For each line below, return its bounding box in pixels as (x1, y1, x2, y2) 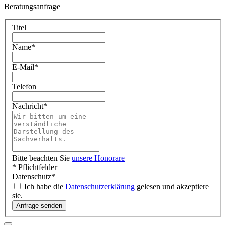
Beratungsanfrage (4, 2, 60, 11)
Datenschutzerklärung (65, 182, 135, 191)
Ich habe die (24, 182, 65, 191)
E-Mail (12, 62, 34, 71)
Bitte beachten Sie (12, 153, 72, 162)
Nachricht (12, 101, 43, 110)
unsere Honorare (72, 153, 125, 162)
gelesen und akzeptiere (135, 182, 209, 191)
